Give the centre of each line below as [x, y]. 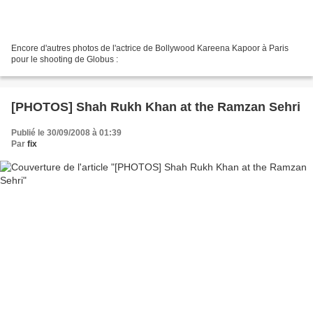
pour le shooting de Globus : [65, 59]
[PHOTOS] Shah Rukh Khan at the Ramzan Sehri [156, 107]
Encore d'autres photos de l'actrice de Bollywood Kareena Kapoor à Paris [150, 48]
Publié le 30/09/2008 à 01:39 [66, 132]
